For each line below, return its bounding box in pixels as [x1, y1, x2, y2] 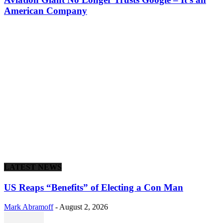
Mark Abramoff [4, 202, 53, 211]
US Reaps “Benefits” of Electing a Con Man [4, 182, 183, 193]
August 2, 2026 [59, 202, 108, 211]
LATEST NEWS [4, 162, 62, 171]
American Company [4, 5, 87, 16]
